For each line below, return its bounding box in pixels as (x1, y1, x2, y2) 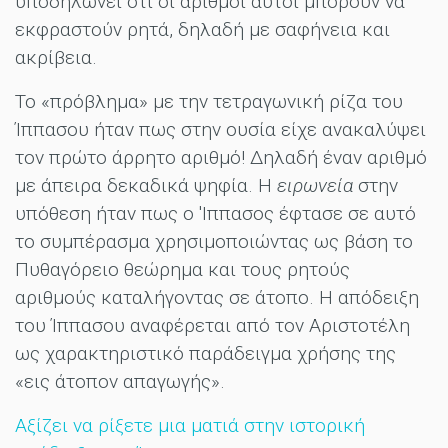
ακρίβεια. (15, 45, 102, 69)
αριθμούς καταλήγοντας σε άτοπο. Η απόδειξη (15, 285, 419, 309)
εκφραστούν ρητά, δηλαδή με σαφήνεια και (15, 17, 390, 41)
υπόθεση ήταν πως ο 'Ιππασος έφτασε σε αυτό (15, 201, 416, 225)
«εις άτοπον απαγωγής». (15, 369, 235, 393)
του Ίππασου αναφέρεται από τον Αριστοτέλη (15, 313, 410, 337)
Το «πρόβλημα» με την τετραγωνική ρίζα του (15, 89, 403, 113)
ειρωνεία (277, 173, 353, 197)
